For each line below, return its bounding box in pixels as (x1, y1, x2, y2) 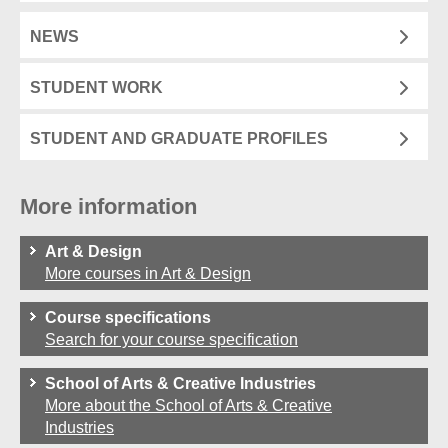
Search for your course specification (45, 330, 298, 348)
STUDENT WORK (30, 78, 163, 96)
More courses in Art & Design (45, 264, 251, 282)
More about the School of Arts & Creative (45, 396, 332, 414)
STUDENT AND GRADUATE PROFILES (30, 129, 328, 147)
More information (20, 193, 197, 219)
